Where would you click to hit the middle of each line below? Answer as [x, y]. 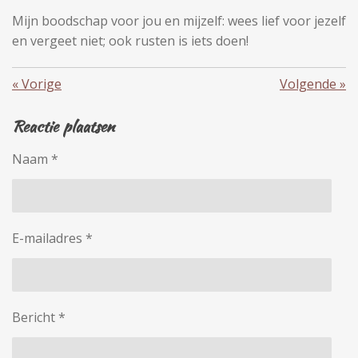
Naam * [35, 159]
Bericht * [39, 317]
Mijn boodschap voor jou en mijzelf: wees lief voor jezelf [179, 20]
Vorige [42, 84]
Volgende [308, 84]
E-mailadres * [52, 238]
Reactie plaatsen [63, 126]
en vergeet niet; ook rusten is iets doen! [132, 40]
